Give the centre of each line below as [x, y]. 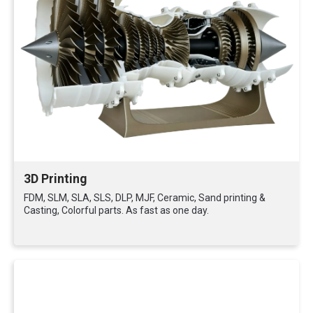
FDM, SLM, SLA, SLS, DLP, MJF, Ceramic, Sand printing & [145, 198]
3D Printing [55, 179]
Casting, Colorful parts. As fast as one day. [116, 210]
